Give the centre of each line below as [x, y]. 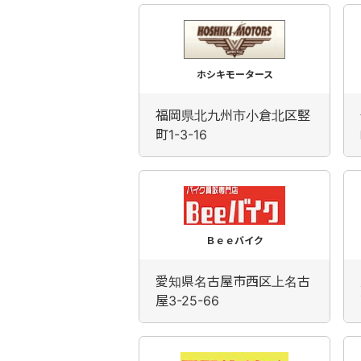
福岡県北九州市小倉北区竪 [233, 115]
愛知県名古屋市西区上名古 [233, 281]
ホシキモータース [234, 75]
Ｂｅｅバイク [234, 241]
